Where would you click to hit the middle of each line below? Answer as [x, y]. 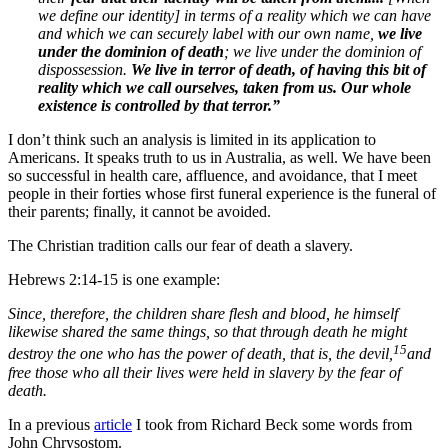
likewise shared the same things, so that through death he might [207, 332]
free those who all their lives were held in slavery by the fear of [204, 372]
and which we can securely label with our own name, [208, 34]
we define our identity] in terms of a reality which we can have [234, 16]
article [113, 424]
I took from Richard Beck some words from [272, 424]
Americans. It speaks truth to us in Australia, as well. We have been [219, 158]
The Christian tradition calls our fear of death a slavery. [180, 246]
